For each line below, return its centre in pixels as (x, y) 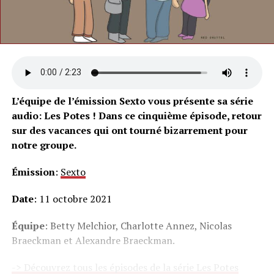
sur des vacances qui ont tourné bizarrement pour (129, 130)
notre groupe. (44, 145)
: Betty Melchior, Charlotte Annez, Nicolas (138, 225)
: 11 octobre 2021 (72, 198)
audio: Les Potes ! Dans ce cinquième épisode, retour (136, 115)
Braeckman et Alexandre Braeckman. (93, 240)
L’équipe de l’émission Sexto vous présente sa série (132, 101)
